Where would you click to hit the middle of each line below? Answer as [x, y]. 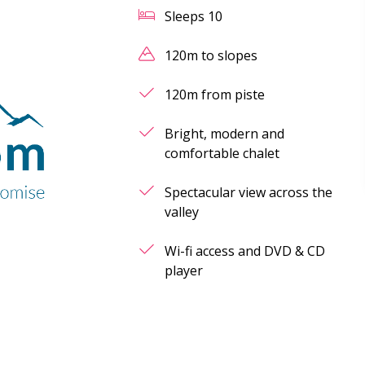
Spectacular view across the [249, 192]
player [184, 270]
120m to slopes [211, 55]
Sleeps [187, 16]
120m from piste [215, 95]
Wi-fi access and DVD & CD [245, 251]
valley [182, 212]
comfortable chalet [222, 153]
